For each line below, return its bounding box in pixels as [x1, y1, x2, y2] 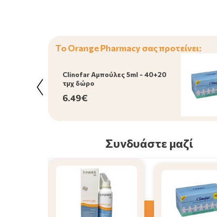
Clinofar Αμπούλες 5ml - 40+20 [62, 70, 167, 79]
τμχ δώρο [62, 79, 94, 88]
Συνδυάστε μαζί [105, 136, 193, 150]
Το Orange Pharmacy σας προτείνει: [55, 43, 201, 53]
